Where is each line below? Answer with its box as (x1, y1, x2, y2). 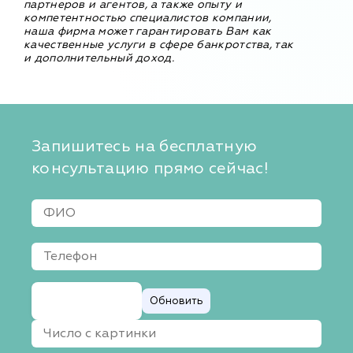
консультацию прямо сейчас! (32, 158, 269, 178)
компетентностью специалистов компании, (24, 10, 272, 24)
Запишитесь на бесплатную (32, 136, 258, 156)
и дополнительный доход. (24, 50, 174, 65)
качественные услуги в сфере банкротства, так (24, 37, 294, 51)
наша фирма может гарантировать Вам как (24, 24, 272, 38)
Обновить (149, 294, 203, 308)
